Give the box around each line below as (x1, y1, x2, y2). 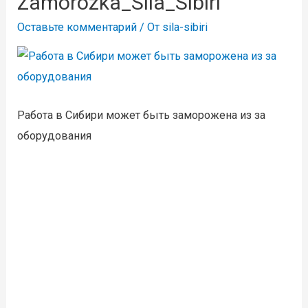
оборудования (17, 129, 92, 143)
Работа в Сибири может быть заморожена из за (17, 109, 266, 122)
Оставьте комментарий (17, 20, 137, 34)
